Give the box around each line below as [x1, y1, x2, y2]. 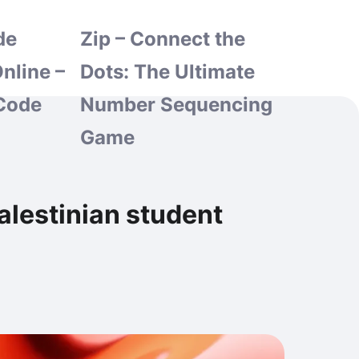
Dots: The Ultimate [79, 60, 255, 83]
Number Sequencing [79, 93, 272, 116]
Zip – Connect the [79, 27, 245, 50]
